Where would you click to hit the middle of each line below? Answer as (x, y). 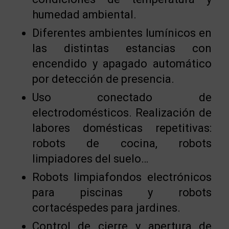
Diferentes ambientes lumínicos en (122, 33)
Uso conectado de (122, 97)
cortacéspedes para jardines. (106, 208)
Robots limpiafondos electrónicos (122, 177)
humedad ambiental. (84, 14)
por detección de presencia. (103, 79)
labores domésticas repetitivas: (122, 128)
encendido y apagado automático (122, 63)
